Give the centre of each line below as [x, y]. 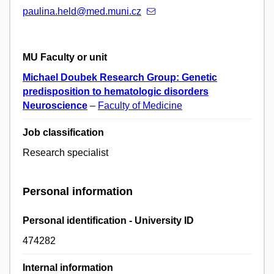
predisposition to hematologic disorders [116, 92]
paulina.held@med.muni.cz [82, 12]
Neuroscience [55, 106]
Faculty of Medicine [140, 106]
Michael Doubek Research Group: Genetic [120, 78]
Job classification [63, 133]
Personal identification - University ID [108, 220]
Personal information [78, 192]
